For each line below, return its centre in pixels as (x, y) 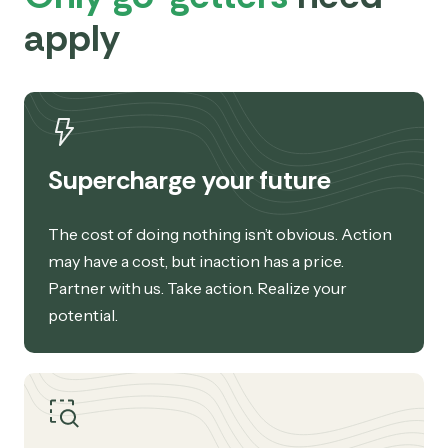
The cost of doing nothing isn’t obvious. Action (220, 233)
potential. (83, 314)
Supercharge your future (189, 179)
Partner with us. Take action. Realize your (197, 287)
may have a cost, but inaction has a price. (196, 260)
